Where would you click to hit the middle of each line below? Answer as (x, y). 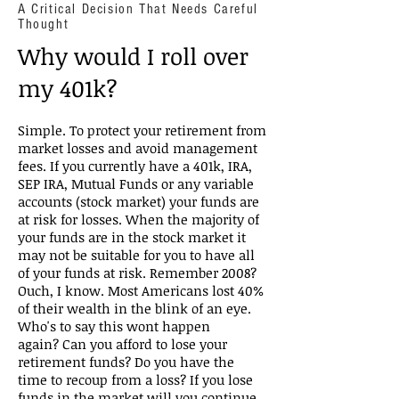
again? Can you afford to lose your (122, 344)
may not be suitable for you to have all (136, 255)
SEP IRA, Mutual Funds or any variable (136, 183)
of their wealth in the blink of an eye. (134, 308)
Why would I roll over (133, 56)
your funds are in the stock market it (132, 237)
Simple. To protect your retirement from (142, 130)
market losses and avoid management (138, 148)
